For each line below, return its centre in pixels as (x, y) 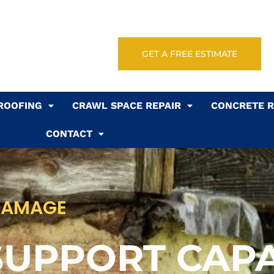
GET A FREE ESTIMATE (190, 54)
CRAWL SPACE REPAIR (126, 105)
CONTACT (69, 133)
